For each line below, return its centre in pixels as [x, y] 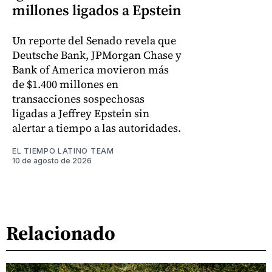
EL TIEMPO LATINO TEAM [63, 151]
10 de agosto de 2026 [52, 161]
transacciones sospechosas [78, 99]
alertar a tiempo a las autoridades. [97, 128]
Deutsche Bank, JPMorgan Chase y [97, 55]
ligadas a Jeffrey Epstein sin [81, 114]
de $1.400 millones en [65, 84]
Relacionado [61, 233]
